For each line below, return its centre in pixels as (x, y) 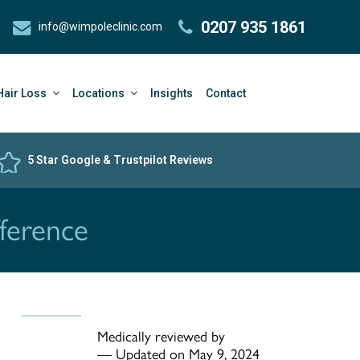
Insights (172, 93)
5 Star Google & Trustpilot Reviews (120, 160)
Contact (226, 93)
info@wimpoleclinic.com (100, 27)
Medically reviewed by (162, 336)
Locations (100, 93)
